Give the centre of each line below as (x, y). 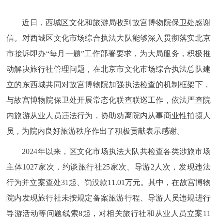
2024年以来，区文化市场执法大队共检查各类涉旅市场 (116, 151)
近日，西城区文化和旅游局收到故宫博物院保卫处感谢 (116, 22)
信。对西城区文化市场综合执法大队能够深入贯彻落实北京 (108, 38)
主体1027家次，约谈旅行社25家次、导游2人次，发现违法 (108, 167)
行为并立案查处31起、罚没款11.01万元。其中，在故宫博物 (108, 182)
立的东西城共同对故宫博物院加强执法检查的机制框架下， (108, 84)
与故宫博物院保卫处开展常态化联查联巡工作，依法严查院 (108, 100)
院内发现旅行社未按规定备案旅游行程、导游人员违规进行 (108, 198)
